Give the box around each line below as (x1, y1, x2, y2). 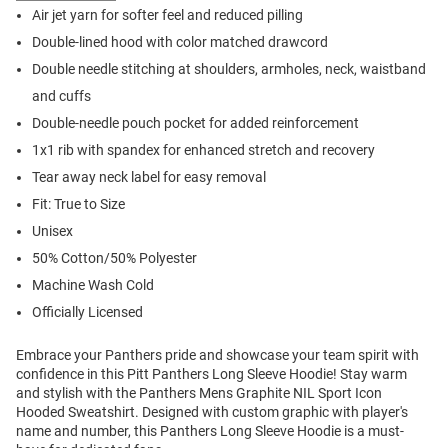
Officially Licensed (32, 304, 143, 321)
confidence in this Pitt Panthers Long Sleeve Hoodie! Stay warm (16, 366, 407, 383)
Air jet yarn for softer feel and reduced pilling (32, 7, 303, 24)
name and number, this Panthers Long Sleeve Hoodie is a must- (16, 423, 404, 440)
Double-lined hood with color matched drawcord (32, 34, 328, 51)
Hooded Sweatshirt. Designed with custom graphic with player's (16, 404, 408, 421)
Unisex (32, 223, 73, 240)
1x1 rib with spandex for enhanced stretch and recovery (32, 142, 375, 159)
